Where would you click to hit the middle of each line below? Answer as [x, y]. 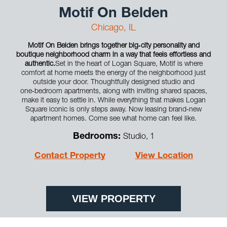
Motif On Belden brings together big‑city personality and [113, 46]
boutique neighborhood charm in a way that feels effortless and [113, 55]
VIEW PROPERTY [113, 198]
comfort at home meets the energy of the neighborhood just [113, 73]
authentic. [40, 64]
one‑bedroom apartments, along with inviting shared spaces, [113, 91]
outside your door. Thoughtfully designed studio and [113, 82]
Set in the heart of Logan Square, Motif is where [129, 64]
